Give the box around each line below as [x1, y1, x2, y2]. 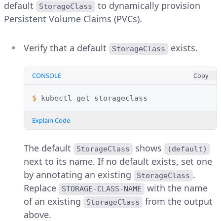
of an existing [24, 195, 83, 208]
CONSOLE [32, 71, 61, 80]
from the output [143, 195, 216, 208]
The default [24, 142, 74, 154]
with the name [145, 182, 211, 194]
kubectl [41, 94, 72, 103]
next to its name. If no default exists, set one [24, 155, 212, 168]
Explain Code [32, 116, 70, 125]
